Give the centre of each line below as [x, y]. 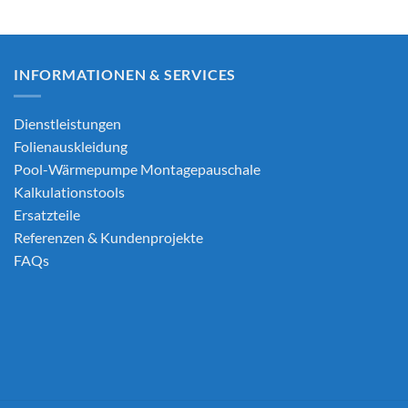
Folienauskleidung [71, 147]
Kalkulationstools [69, 192]
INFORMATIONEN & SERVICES [125, 74]
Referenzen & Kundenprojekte [108, 238]
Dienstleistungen [67, 124]
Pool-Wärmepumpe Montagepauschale [137, 169]
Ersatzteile [47, 215]
